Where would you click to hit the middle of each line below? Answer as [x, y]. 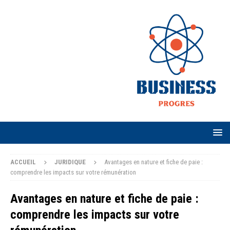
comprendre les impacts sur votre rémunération [73, 172]
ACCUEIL [23, 162]
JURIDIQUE [70, 162]
